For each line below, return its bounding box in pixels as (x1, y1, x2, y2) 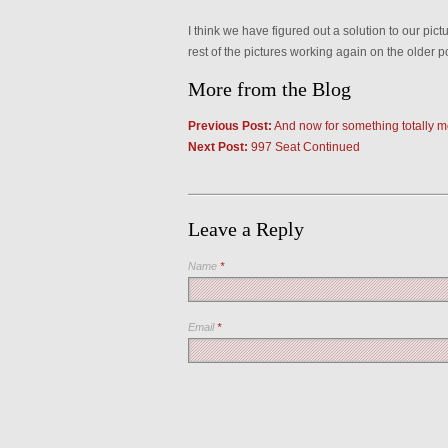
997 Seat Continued (247, 140, 360, 154)
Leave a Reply (187, 218, 304, 240)
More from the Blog (187, 78, 351, 100)
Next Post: (187, 140, 248, 154)
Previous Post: (187, 119, 272, 133)
